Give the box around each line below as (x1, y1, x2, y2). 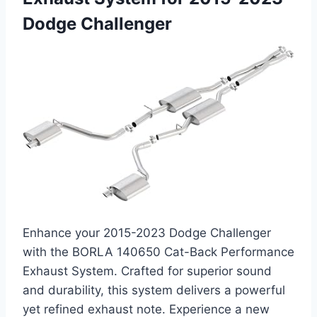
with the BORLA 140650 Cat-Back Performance (23, 245, 294, 260)
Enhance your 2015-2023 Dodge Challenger (23, 226, 271, 241)
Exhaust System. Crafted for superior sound (23, 264, 272, 279)
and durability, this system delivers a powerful (23, 283, 285, 298)
